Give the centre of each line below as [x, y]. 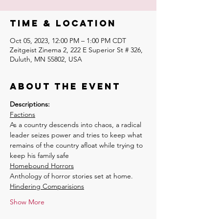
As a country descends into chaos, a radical [77, 125]
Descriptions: [30, 104]
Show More [27, 202]
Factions [22, 114]
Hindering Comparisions [47, 186]
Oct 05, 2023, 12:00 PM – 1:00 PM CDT [68, 41]
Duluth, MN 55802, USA [46, 59]
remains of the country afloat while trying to [77, 145]
